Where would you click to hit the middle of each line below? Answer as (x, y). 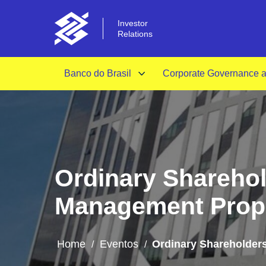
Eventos (119, 244)
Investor (133, 23)
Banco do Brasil (98, 73)
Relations (135, 34)
